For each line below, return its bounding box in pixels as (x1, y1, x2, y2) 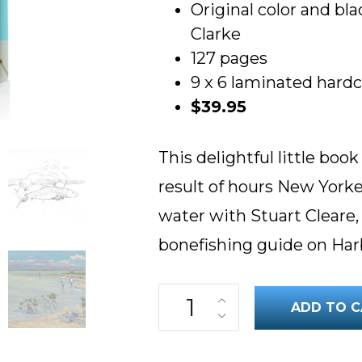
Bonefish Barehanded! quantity (157, 284, 360, 300)
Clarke (190, 24, 241, 44)
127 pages (190, 48, 267, 68)
